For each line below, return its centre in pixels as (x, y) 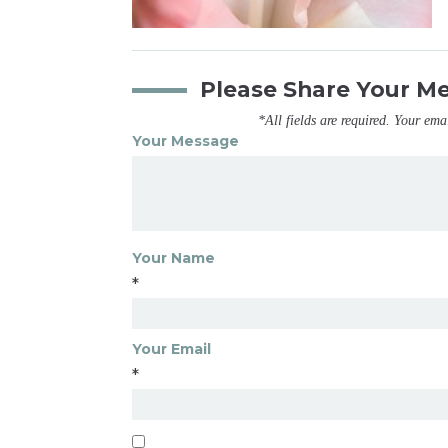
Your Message (185, 141)
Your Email (171, 349)
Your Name (173, 258)
